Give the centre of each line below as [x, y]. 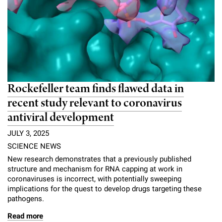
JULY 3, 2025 [28, 134]
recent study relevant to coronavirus [95, 104]
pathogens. [26, 199]
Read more [25, 216]
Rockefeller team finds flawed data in [96, 89]
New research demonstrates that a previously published [99, 159]
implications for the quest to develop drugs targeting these [105, 189]
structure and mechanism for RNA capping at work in [95, 169]
